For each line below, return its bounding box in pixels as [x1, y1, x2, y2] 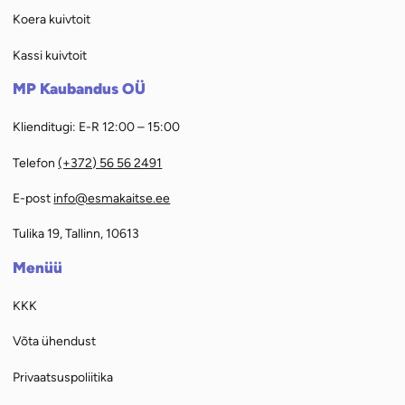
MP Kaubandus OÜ [13, 80, 146, 98]
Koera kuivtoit [13, 11, 91, 28]
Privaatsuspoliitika [13, 368, 114, 385]
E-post [13, 189, 54, 206]
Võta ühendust [13, 333, 97, 350]
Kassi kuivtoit [13, 46, 88, 63]
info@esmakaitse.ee [53, 189, 171, 206]
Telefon [13, 154, 59, 171]
